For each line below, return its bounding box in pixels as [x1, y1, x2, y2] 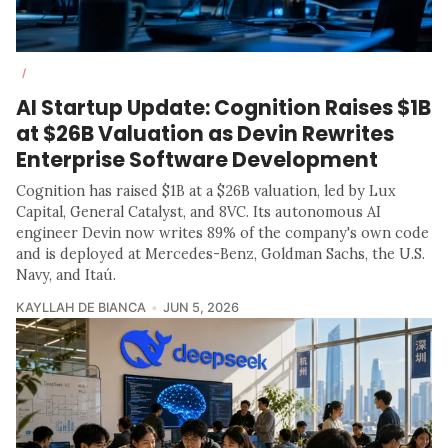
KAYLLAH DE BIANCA [16, 300, 146, 316]
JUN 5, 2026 [162, 300, 239, 316]
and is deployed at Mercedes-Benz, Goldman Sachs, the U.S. [16, 245, 425, 264]
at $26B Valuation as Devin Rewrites [16, 119, 394, 149]
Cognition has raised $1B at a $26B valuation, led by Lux [16, 182, 396, 201]
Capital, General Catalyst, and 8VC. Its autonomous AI [16, 203, 381, 222]
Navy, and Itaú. [16, 266, 116, 285]
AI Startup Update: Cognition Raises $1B [16, 93, 431, 123]
